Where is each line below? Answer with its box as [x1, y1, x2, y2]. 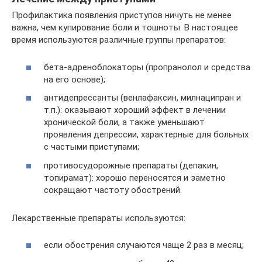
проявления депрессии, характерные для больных [44, 129, 249, 140]
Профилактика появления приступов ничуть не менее [12, 10, 232, 20]
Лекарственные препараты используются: [12, 212, 185, 223]
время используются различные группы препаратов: [12, 35, 226, 45]
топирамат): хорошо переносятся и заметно [44, 172, 226, 183]
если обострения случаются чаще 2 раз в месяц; [44, 240, 244, 250]
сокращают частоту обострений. [44, 184, 182, 195]
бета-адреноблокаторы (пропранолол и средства [44, 61, 250, 73]
